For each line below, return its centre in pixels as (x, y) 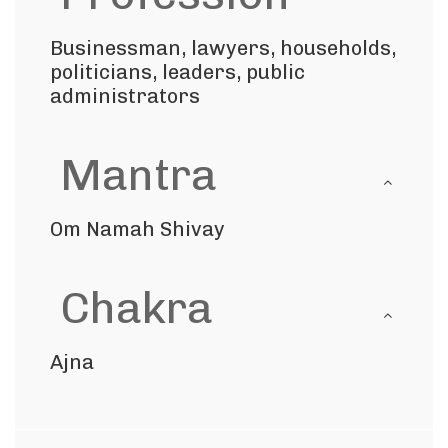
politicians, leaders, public (177, 72)
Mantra (138, 175)
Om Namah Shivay (137, 229)
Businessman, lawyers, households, (223, 48)
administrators (125, 96)
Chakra (136, 308)
